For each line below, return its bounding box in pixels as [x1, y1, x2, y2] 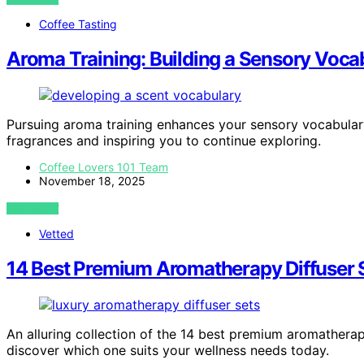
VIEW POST [6, 202, 59, 215]
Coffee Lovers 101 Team [39, 160, 168, 175]
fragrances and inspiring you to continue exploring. [6, 132, 321, 149]
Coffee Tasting [39, 17, 117, 32]
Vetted [39, 227, 74, 241]
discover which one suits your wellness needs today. [6, 341, 329, 358]
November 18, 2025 [39, 174, 145, 188]
